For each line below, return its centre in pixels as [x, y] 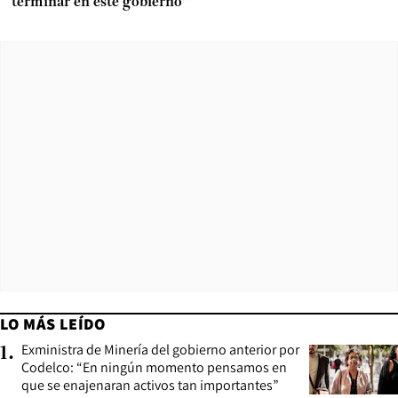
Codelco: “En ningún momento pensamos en [154, 367]
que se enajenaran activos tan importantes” [150, 385]
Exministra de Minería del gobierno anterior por [160, 349]
